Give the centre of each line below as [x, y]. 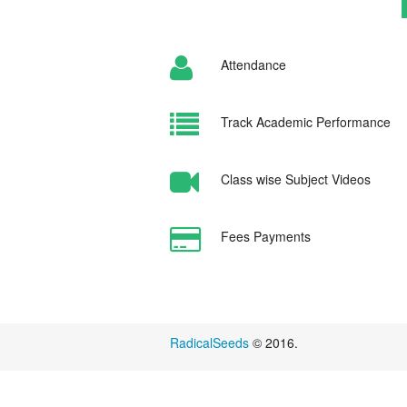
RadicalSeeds [209, 342]
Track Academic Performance [305, 122]
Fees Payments [265, 236]
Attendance [253, 65]
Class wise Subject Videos [295, 179]
